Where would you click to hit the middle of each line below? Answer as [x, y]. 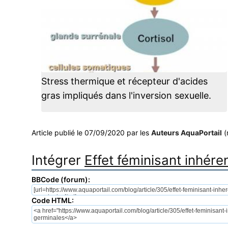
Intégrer [58, 160]
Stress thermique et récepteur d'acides [124, 81]
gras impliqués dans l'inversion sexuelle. [126, 95]
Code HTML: [53, 200]
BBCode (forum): [61, 179]
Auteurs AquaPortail [187, 133]
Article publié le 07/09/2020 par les [91, 133]
